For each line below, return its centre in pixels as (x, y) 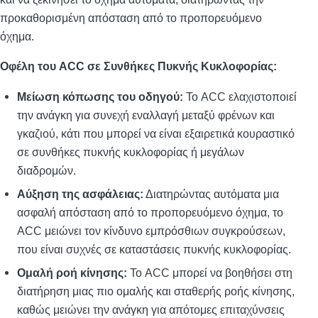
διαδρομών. (46, 170)
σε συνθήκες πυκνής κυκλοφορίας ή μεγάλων (131, 152)
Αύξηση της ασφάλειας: (80, 193)
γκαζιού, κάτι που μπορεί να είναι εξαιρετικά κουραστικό (156, 133)
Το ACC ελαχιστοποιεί (240, 96)
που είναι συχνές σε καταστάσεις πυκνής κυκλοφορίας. (154, 249)
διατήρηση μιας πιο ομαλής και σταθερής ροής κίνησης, (156, 291)
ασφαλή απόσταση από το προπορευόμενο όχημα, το (150, 212)
